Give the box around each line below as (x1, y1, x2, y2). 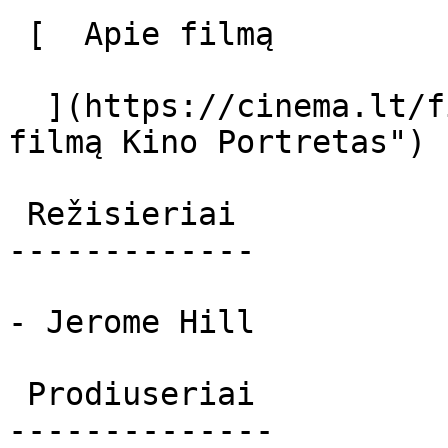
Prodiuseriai (8, 376, 27, 412)
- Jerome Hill (8, 304, 255, 340)
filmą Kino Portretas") (8, 124, 445, 160)
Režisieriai (8, 196, 27, 232)
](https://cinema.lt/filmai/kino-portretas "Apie (8, 88, 46, 124)
